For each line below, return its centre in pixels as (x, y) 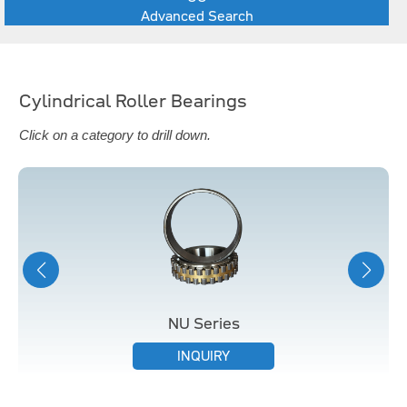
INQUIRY (203, 356)
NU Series (203, 323)
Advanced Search (197, 16)
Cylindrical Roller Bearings (133, 100)
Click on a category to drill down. (115, 135)
